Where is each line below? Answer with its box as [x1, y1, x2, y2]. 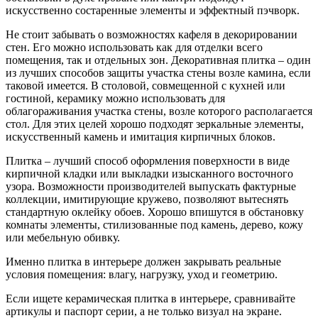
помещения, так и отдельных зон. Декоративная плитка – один [6, 53, 311, 66]
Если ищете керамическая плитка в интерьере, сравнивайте [6, 292, 295, 305]
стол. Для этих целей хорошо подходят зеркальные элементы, [6, 117, 304, 130]
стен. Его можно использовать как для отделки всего [6, 40, 263, 53]
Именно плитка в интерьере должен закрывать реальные [6, 255, 281, 268]
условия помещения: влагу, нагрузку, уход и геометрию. [6, 268, 278, 280]
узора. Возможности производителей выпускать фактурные [6, 180, 296, 192]
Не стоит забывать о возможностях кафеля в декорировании [6, 28, 297, 40]
